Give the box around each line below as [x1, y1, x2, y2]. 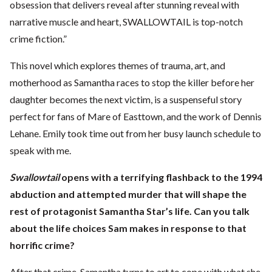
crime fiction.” [10, 33, 67, 45]
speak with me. [10, 144, 71, 157]
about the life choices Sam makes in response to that [10, 222, 246, 234]
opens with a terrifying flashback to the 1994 [59, 171, 262, 183]
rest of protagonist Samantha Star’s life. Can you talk [10, 205, 250, 217]
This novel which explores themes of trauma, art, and [10, 59, 225, 72]
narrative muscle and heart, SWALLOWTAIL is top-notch [10, 16, 243, 28]
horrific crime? [10, 239, 75, 251]
